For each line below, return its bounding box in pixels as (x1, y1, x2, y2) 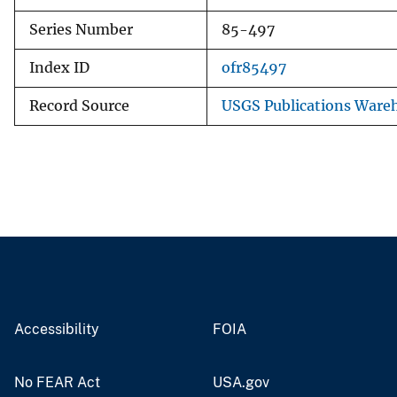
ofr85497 (222, 58, 286, 76)
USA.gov (213, 373, 269, 391)
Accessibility (14, 320, 99, 338)
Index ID (29, 58, 90, 76)
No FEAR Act (14, 373, 100, 391)
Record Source (29, 97, 129, 114)
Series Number (29, 20, 133, 38)
